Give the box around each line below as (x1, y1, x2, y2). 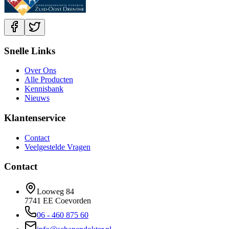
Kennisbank (25, 84, 63, 94)
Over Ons (25, 66, 56, 75)
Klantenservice (4, 112, 65, 124)
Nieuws (25, 94, 50, 103)
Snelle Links (4, 45, 55, 56)
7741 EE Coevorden (25, 196, 91, 205)
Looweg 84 (37, 187, 74, 196)
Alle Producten (25, 75, 73, 84)
